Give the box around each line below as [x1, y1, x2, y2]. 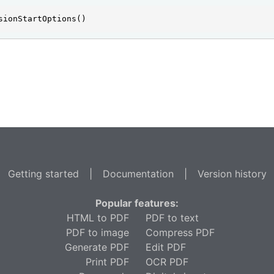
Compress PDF [145, 226, 215, 239]
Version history [197, 168, 267, 180]
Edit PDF [145, 241, 186, 253]
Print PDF [85, 256, 129, 268]
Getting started [7, 168, 79, 180]
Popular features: [95, 197, 179, 209]
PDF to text [145, 212, 199, 224]
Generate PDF [64, 241, 129, 253]
